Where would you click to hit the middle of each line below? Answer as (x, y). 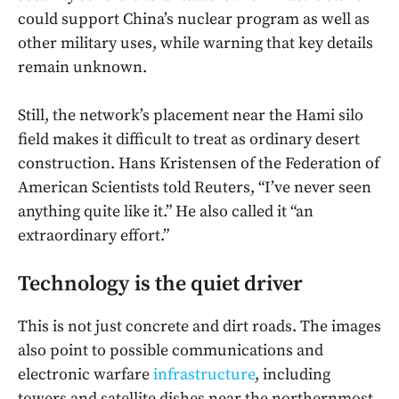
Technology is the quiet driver (160, 285)
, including (293, 375)
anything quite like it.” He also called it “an (166, 212)
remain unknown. (82, 68)
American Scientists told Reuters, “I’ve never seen (195, 188)
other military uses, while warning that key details (195, 44)
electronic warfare (85, 375)
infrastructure (204, 375)
